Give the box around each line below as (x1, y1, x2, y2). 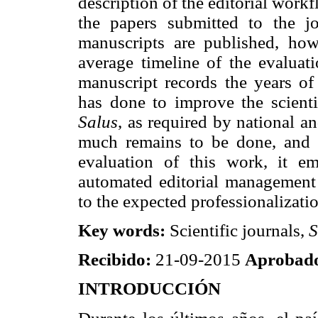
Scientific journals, (165, 220, 309, 240)
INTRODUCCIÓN (78, 279, 221, 299)
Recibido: (78, 250, 151, 270)
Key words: (78, 220, 165, 240)
